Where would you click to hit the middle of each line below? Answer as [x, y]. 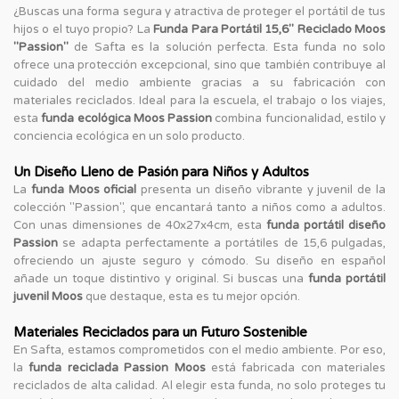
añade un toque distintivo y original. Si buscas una [161, 278]
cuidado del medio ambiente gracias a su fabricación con [199, 82]
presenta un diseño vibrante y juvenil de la [261, 189]
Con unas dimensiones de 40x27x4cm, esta [140, 225]
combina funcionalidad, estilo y [299, 118]
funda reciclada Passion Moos [117, 367]
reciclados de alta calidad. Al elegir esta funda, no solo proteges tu [199, 385]
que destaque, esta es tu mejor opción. [191, 296]
